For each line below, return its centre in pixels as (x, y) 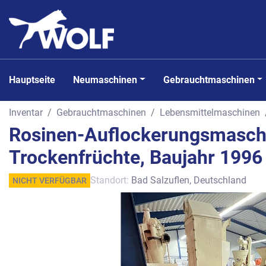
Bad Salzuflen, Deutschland (189, 180)
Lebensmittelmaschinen (210, 112)
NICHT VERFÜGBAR (50, 180)
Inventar (26, 112)
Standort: (110, 180)
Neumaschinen (108, 80)
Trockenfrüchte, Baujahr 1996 (136, 157)
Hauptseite (35, 80)
